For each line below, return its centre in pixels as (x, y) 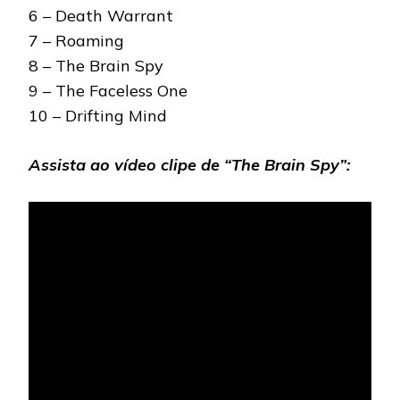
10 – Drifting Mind (98, 115)
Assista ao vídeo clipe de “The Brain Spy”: (189, 164)
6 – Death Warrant (101, 15)
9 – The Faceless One (108, 90)
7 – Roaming (76, 40)
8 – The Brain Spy (96, 65)
